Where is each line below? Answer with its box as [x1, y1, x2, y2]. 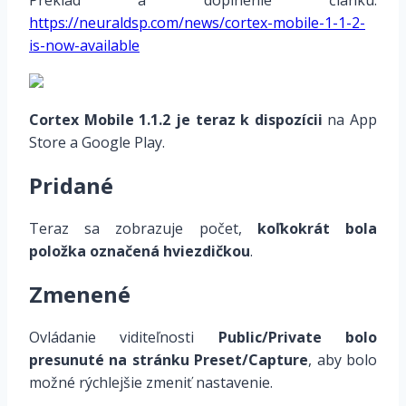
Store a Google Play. [29, 132, 165, 153]
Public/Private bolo [217, 327, 378, 348]
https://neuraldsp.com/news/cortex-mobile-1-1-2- [29, 13, 365, 34]
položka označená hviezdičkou [29, 241, 250, 262]
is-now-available [29, 35, 140, 56]
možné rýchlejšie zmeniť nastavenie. [29, 372, 273, 393]
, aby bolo [308, 350, 378, 371]
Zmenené [29, 279, 130, 310]
